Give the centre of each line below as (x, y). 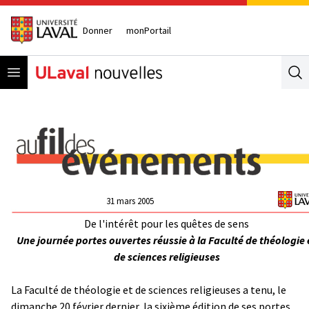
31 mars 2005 (130, 201)
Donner (98, 30)
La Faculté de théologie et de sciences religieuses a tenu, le (149, 289)
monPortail (149, 30)
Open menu (40, 71)
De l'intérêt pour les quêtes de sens (167, 223)
